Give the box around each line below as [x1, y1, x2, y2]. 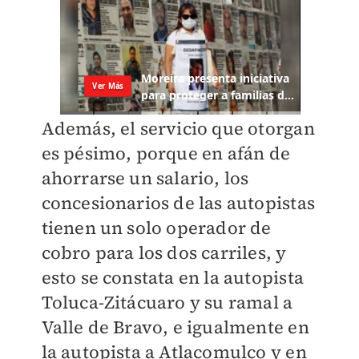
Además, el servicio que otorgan [41, 116, 315, 141]
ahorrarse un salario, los [41, 166, 249, 191]
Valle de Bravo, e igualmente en [41, 315, 309, 340]
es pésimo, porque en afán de [41, 141, 291, 166]
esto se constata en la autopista [41, 265, 304, 290]
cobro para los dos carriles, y [41, 240, 287, 265]
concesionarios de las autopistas [41, 191, 315, 216]
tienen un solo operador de [41, 216, 272, 240]
